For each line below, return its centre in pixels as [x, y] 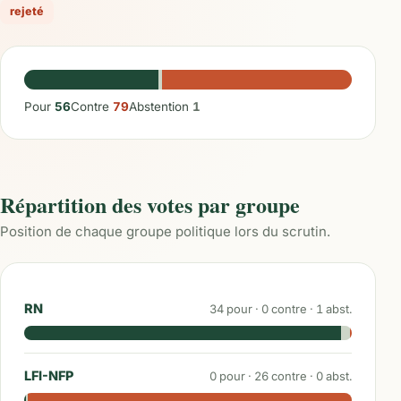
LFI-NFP [49, 375]
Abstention [161, 107]
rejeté [27, 11]
